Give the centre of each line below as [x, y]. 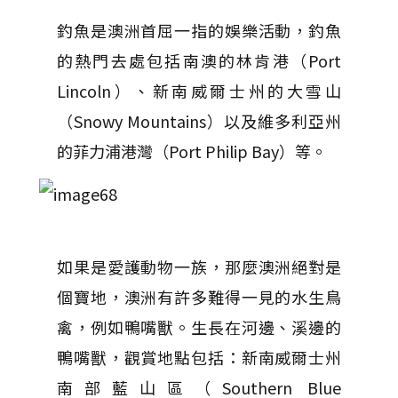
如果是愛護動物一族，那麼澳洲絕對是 [199, 267]
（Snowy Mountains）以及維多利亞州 [199, 121]
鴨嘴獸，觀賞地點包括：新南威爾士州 [199, 357]
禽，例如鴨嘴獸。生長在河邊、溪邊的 [199, 327]
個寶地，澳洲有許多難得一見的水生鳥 [199, 297]
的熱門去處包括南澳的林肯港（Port [199, 60]
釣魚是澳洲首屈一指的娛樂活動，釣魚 [199, 30]
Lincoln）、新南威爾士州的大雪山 [199, 91]
